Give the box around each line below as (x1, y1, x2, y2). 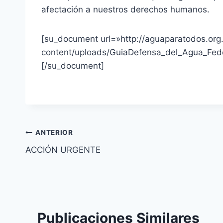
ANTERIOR (35, 128, 73, 137)
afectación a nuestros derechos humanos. (41, 4, 210, 14)
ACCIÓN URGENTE (25, 144, 101, 155)
